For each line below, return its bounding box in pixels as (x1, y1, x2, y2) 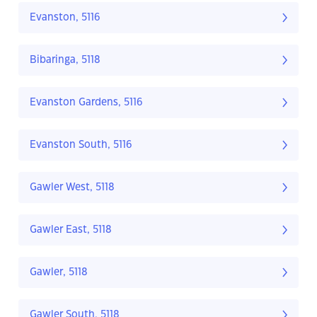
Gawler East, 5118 (30, 225, 112, 236)
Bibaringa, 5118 (30, 55, 100, 66)
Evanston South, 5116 (30, 140, 132, 151)
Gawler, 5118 (30, 267, 88, 278)
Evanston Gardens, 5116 (30, 98, 143, 108)
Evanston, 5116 (30, 13, 100, 23)
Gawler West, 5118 (30, 183, 115, 193)
